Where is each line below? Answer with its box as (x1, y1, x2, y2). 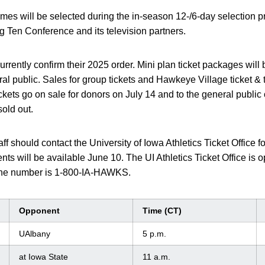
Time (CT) (143, 206, 182, 215)
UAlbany (19, 229, 50, 238)
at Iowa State (19, 252, 68, 261)
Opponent (19, 206, 60, 215)
